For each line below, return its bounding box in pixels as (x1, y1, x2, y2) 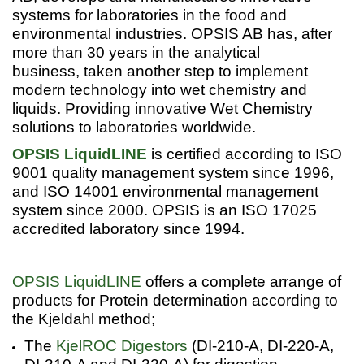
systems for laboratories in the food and (12, 6, 287, 24)
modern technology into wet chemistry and (12, 80, 307, 98)
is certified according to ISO (147, 145, 342, 162)
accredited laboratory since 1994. (12, 219, 245, 237)
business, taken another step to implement (12, 62, 308, 80)
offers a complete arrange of (141, 272, 341, 290)
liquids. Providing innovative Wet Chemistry (12, 99, 313, 117)
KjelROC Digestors (56, 336, 188, 354)
